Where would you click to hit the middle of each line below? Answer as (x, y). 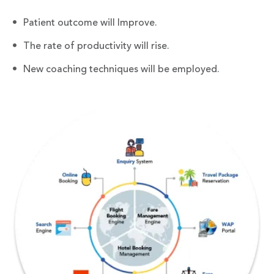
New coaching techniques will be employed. (121, 69)
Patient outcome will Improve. (90, 22)
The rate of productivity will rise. (96, 46)
